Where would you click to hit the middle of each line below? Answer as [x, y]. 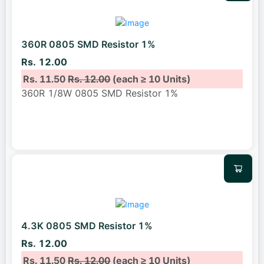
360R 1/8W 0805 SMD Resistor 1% [100, 93]
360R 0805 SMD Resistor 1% [88, 44]
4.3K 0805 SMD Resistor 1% [87, 226]
